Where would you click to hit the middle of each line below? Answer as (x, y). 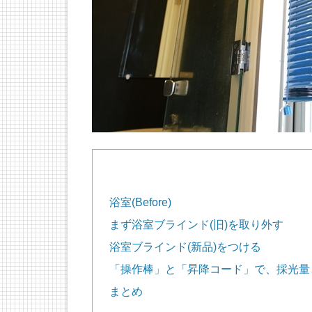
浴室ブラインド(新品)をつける (185, 247)
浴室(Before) (140, 202)
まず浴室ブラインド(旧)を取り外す (196, 225)
